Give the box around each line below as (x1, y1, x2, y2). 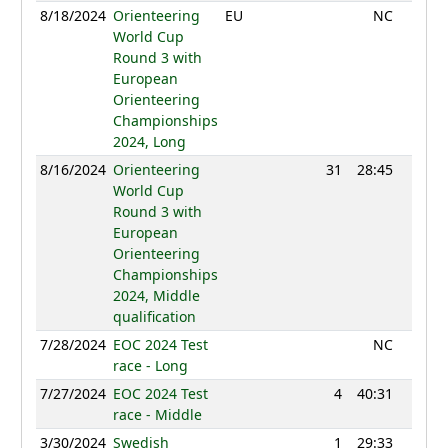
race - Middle (112, 405, 202, 425)
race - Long (112, 356, 188, 376)
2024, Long (112, 132, 186, 152)
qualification (112, 307, 196, 327)
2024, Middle (112, 286, 200, 306)
